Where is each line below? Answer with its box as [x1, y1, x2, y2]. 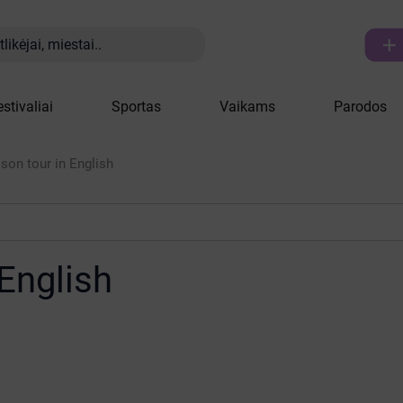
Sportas [112, 98, 161, 115]
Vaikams [219, 98, 275, 115]
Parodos [334, 98, 387, 115]
